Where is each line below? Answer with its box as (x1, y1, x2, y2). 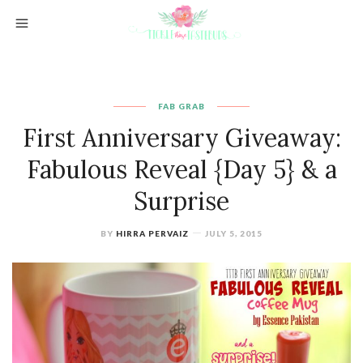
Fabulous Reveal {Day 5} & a (26, 154, 337, 185)
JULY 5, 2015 (205, 228, 263, 238)
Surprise (134, 186, 229, 216)
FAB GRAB (158, 101, 205, 111)
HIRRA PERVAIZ (116, 228, 189, 238)
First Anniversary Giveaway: (22, 122, 341, 153)
